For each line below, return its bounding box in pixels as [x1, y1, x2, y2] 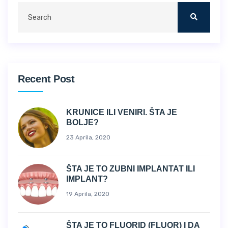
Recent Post [18, 73, 75, 84]
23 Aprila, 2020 [66, 134, 110, 141]
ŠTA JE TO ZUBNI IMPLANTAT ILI [66, 164, 195, 173]
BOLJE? [66, 118, 99, 127]
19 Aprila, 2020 [66, 190, 109, 197]
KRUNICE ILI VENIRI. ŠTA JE [66, 108, 177, 117]
